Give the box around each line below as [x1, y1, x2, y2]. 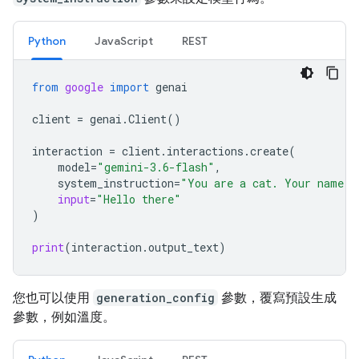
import [110, 79, 149, 95]
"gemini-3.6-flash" [97, 159, 215, 175]
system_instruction [58, 175, 174, 191]
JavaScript [95, 34, 153, 48]
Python [28, 34, 66, 48]
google [65, 79, 103, 95]
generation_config [96, 290, 215, 305]
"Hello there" [96, 192, 181, 207]
